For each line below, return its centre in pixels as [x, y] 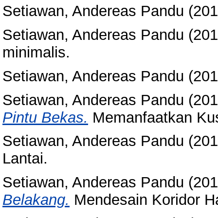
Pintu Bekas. [45, 117]
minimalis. [36, 53]
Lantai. [25, 159]
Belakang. [36, 200]
